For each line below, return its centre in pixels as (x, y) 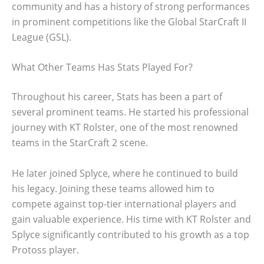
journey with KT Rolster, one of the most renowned (125, 128)
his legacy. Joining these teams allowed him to (113, 189)
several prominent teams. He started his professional (130, 112)
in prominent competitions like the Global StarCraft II (129, 22)
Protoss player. (45, 250)
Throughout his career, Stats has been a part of (117, 97)
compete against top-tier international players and (124, 204)
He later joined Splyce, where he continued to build (125, 174)
